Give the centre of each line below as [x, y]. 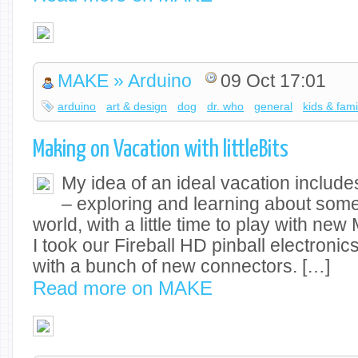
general [274, 107]
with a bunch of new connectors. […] [181, 266]
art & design [137, 107]
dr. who [226, 107]
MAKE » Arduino [125, 82]
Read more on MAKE [123, 288]
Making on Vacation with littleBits [161, 149]
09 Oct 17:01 [274, 82]
